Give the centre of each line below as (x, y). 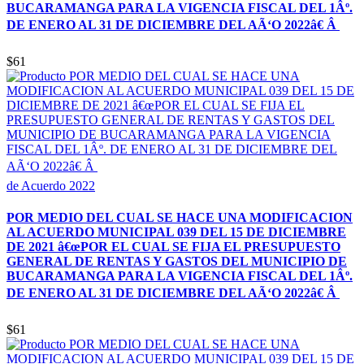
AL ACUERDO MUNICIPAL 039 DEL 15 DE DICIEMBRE (176, 232)
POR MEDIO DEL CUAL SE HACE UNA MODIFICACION (180, 218)
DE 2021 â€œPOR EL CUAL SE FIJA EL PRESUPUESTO (173, 247)
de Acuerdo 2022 (51, 185)
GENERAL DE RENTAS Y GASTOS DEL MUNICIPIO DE (177, 262)
